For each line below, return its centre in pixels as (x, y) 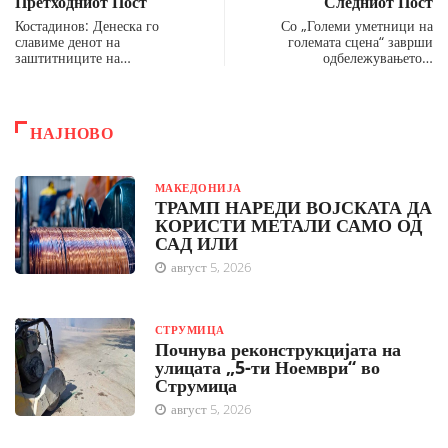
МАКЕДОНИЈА (198, 187)
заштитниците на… (73, 57)
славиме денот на (67, 41)
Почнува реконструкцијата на (278, 349)
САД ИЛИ (196, 243)
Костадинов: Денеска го (87, 25)
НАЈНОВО (72, 133)
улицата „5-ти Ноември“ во (267, 367)
